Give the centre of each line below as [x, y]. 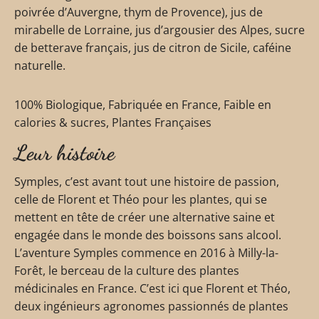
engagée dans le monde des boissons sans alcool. [148, 235]
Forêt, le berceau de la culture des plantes [127, 271]
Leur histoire [64, 152]
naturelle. [40, 66]
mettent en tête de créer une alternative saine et [145, 217]
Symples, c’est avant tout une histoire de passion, [147, 182]
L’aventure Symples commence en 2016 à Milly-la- [146, 253]
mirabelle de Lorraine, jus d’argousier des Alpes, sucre [159, 30]
